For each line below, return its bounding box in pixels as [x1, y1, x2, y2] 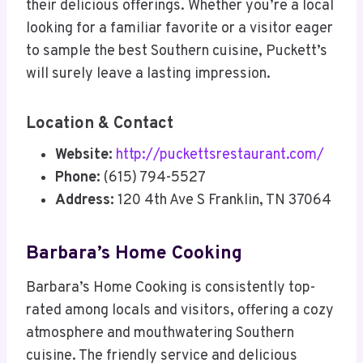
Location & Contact [26, 113, 173, 135]
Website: [55, 146, 113, 165]
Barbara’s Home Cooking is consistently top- [26, 279, 315, 298]
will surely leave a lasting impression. [26, 65, 271, 84]
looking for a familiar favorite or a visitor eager [26, 19, 333, 39]
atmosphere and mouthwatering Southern [26, 324, 294, 344]
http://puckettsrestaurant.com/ [116, 146, 324, 165]
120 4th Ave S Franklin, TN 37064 [114, 191, 331, 211]
